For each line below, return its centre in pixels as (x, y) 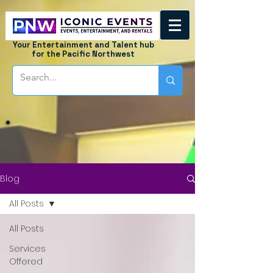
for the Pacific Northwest (83, 54)
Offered (26, 261)
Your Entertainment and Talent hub (83, 45)
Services (27, 249)
